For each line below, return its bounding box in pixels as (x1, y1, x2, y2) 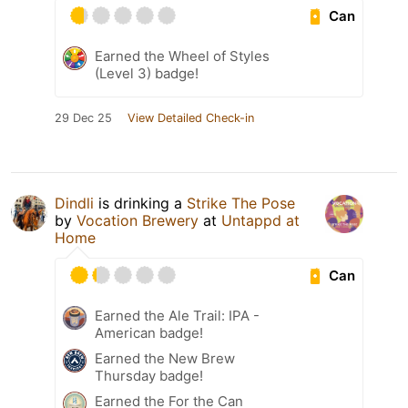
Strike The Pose (187, 194, 295, 213)
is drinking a (94, 194, 187, 213)
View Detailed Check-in (127, 111, 254, 126)
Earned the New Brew (95, 350, 235, 368)
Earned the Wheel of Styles (95, 47, 270, 66)
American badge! (95, 324, 203, 342)
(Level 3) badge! (95, 65, 199, 83)
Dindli (55, 194, 94, 213)
